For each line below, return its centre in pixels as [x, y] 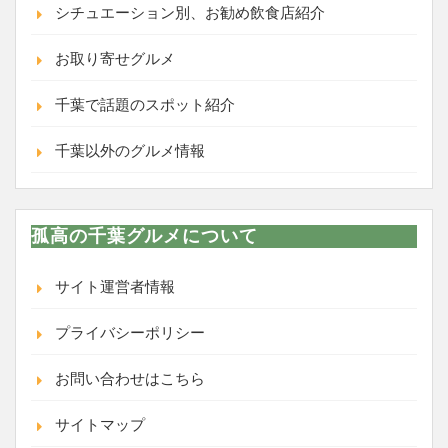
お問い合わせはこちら [130, 378]
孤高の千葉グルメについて [144, 235]
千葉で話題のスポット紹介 [145, 104]
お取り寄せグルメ [115, 58]
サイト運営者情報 [115, 286]
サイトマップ [100, 424]
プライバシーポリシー [130, 332]
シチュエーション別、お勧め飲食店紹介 [190, 12]
